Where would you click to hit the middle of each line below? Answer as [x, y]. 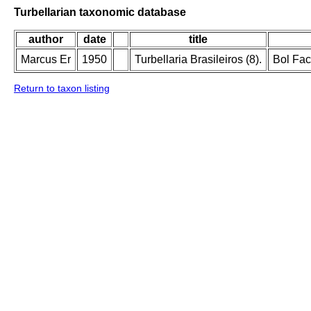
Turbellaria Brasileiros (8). [198, 60]
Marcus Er [46, 60]
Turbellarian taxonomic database [100, 12]
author [46, 40]
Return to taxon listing [62, 89]
